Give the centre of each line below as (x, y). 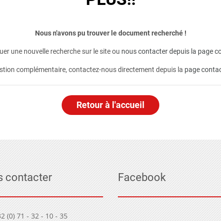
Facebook (142, 177)
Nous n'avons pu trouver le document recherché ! (110, 33)
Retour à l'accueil (110, 105)
